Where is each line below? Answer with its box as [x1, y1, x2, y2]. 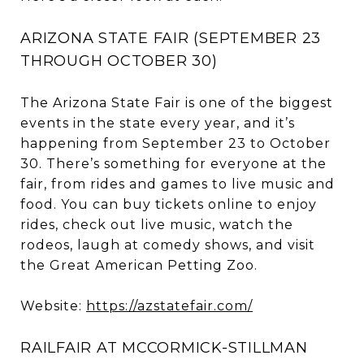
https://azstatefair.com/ [86, 297, 253, 314]
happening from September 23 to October [20, 135, 331, 151]
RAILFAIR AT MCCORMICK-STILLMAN [20, 338, 308, 357]
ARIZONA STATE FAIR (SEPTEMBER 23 [20, 28, 321, 47]
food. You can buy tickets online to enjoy [20, 196, 317, 212]
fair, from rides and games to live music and [20, 175, 335, 192]
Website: [20, 297, 86, 314]
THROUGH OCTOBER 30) [20, 51, 218, 70]
